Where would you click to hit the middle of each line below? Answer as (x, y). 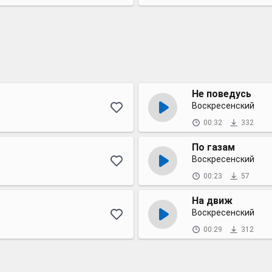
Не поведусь (222, 94)
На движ (212, 201)
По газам (213, 147)
